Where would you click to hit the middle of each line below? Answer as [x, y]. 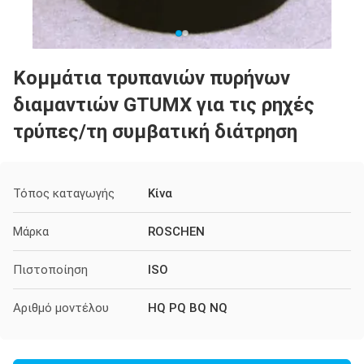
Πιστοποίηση [50, 270]
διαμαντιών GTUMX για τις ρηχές [164, 105]
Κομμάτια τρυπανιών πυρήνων [152, 78]
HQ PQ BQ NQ [188, 308]
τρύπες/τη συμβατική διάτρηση [155, 132]
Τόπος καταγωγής [64, 193]
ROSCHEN [176, 232]
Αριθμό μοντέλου [61, 308]
